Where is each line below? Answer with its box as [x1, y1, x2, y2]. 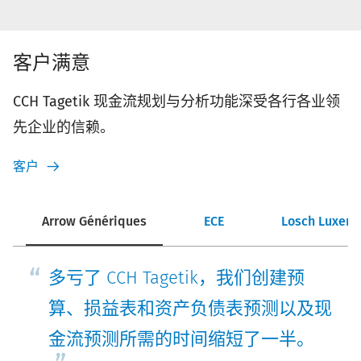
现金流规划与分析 [93, 93, 210, 111]
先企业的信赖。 [13, 118, 114, 137]
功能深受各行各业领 [210, 93, 340, 111]
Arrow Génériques [42, 214, 147, 230]
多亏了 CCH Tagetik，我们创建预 [48, 267, 305, 289]
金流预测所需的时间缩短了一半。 [48, 328, 314, 351]
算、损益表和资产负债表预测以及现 [48, 297, 332, 320]
